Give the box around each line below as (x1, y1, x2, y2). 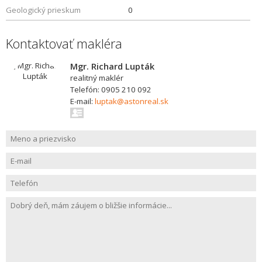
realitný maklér (70, 73, 123, 83)
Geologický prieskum (6, 5, 81, 15)
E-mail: (70, 96, 95, 106)
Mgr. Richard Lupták (70, 60, 154, 72)
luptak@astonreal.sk (95, 96, 168, 106)
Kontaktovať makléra (6, 35, 122, 52)
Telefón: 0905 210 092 (70, 84, 151, 95)
